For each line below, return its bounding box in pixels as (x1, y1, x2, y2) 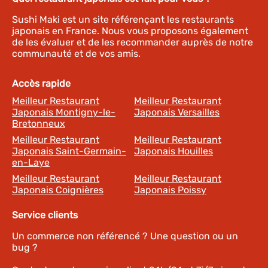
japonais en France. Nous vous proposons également (12, 25, 248, 36)
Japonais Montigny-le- (12, 106, 115, 118)
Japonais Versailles (134, 106, 220, 118)
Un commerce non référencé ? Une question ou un (12, 230, 238, 242)
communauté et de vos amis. (12, 48, 141, 59)
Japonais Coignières (12, 184, 103, 196)
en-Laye (12, 157, 50, 168)
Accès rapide (12, 78, 71, 89)
